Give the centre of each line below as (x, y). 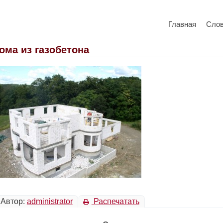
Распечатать (115, 201)
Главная (182, 24)
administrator (50, 201)
